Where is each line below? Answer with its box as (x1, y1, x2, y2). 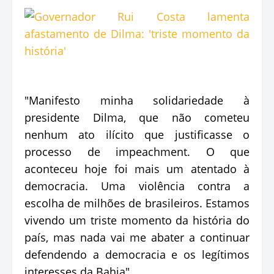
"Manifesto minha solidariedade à (24, 92, 250, 108)
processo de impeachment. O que (24, 144, 250, 159)
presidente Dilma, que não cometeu (24, 109, 250, 125)
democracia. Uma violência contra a (24, 178, 250, 193)
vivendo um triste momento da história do (24, 212, 250, 228)
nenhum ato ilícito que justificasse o (24, 127, 250, 142)
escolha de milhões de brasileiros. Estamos (24, 195, 250, 210)
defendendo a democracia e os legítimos (24, 246, 250, 262)
